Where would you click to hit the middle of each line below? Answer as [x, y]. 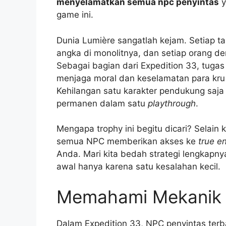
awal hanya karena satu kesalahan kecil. [138, 167]
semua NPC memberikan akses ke [127, 142]
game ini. [75, 15]
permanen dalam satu [102, 103]
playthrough [172, 103]
